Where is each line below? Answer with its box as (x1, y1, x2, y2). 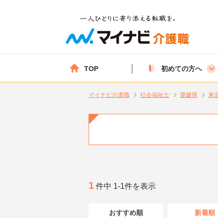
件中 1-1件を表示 (94, 182, 156, 190)
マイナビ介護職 (89, 91, 129, 98)
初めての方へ (161, 64, 202, 73)
